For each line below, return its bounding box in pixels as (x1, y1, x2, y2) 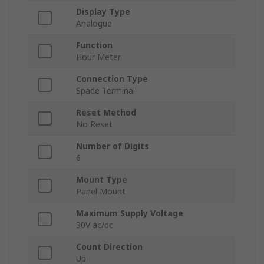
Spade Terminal (76, 85, 135, 97)
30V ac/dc (76, 219, 113, 231)
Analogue (76, 18, 112, 29)
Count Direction (76, 241, 143, 253)
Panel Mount (76, 186, 126, 197)
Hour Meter (76, 51, 121, 63)
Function (76, 39, 113, 51)
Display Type (76, 6, 130, 18)
